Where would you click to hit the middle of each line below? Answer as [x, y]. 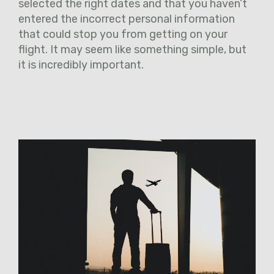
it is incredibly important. [82, 65]
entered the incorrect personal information [127, 19]
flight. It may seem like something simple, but [132, 49]
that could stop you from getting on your [123, 34]
